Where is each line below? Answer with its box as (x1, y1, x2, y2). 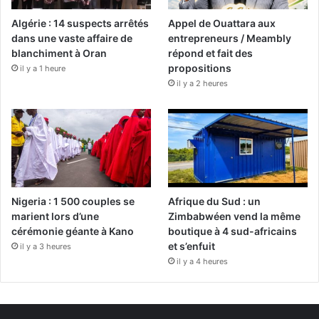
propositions (168, 62, 232, 75)
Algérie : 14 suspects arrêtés (11, 17, 149, 30)
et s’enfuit (168, 240, 216, 253)
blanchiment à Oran (11, 47, 107, 60)
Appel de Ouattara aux (168, 17, 276, 30)
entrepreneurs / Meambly (168, 32, 292, 45)
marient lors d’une (11, 210, 99, 223)
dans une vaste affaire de (11, 32, 132, 45)
